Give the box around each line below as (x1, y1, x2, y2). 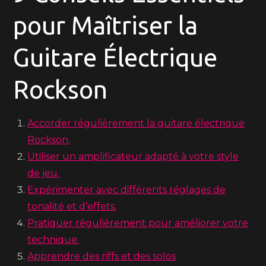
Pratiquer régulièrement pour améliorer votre (27, 217, 249, 229)
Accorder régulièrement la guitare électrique (27, 118, 245, 129)
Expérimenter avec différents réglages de (27, 184, 226, 195)
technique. (27, 234, 80, 245)
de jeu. (27, 167, 60, 179)
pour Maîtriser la (13, 11, 198, 39)
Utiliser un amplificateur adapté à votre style (27, 151, 239, 162)
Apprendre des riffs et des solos (27, 251, 176, 262)
